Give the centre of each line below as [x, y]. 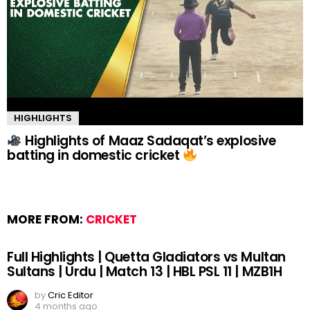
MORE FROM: [46, 219]
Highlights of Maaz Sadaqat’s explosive [149, 140]
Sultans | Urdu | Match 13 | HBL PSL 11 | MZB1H [145, 272]
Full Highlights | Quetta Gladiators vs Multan [146, 257]
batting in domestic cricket [95, 155]
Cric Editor [71, 295]
